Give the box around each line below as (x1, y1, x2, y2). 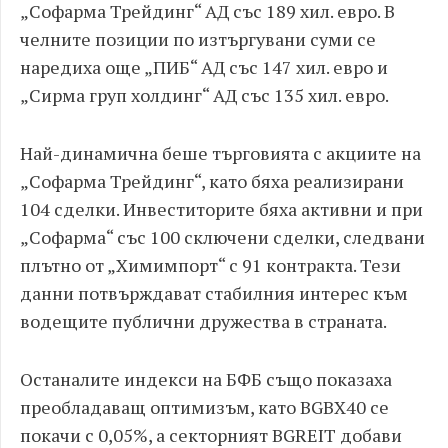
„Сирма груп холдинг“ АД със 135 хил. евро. (20, 83, 389, 107)
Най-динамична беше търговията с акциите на (20, 141, 421, 165)
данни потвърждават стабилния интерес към (20, 281, 408, 305)
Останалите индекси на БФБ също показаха (20, 367, 392, 391)
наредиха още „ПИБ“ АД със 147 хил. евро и (20, 55, 388, 79)
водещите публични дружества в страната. (20, 309, 387, 333)
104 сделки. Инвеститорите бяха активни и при (20, 197, 423, 221)
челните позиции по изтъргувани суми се (20, 27, 376, 51)
